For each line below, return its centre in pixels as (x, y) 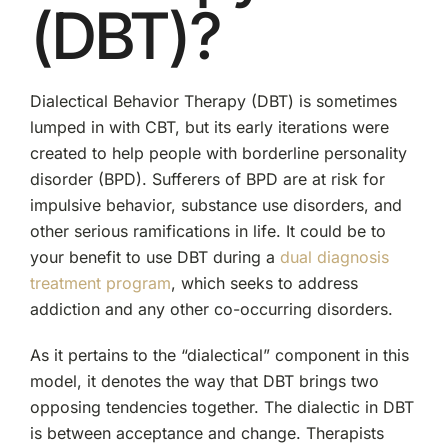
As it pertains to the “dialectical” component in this (219, 354)
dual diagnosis (334, 256)
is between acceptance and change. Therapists (206, 432)
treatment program (100, 282)
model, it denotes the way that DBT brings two (204, 380)
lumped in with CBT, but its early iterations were (209, 126)
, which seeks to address (264, 282)
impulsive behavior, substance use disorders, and (215, 204)
